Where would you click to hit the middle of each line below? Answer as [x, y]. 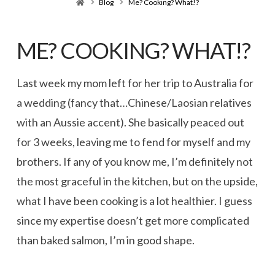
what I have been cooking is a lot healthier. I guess [134, 201]
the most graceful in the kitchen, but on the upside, [137, 181]
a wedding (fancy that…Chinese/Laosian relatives [134, 103]
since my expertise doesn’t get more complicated [133, 221]
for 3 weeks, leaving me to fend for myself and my [133, 142]
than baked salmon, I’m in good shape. [105, 240]
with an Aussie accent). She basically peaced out [130, 122]
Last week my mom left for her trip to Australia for [135, 83]
